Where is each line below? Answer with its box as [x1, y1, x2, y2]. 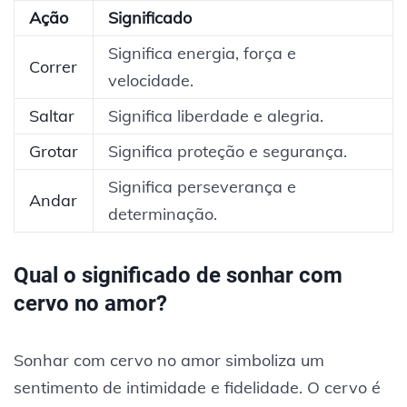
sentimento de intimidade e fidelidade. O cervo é [14, 376, 381, 398]
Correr [29, 55, 77, 77]
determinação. [108, 203, 217, 224]
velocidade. [108, 69, 194, 91]
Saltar [29, 104, 74, 126]
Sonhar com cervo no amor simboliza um [14, 349, 324, 371]
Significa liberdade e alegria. [108, 104, 323, 126]
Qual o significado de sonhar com [14, 262, 342, 288]
